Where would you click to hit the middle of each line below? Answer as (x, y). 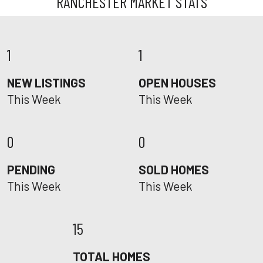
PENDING (31, 169)
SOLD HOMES (174, 169)
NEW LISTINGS (46, 82)
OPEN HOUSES (177, 82)
